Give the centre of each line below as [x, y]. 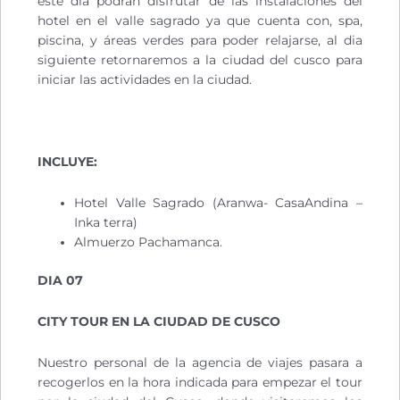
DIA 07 [60, 280]
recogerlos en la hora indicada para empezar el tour [200, 382]
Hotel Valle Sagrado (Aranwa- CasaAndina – [218, 203]
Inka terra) [106, 223]
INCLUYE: [67, 162]
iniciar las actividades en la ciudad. [145, 80]
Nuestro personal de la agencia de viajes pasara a [200, 362]
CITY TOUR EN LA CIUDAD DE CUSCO [159, 321]
